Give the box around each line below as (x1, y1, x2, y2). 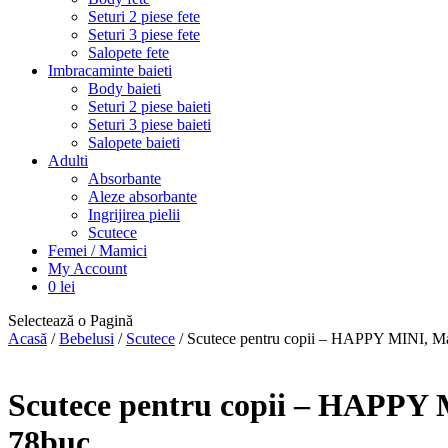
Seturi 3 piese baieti (88, 116, 211, 133)
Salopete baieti (88, 134, 180, 151)
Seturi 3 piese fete (88, 26, 200, 43)
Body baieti (88, 80, 161, 97)
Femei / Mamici (48, 242, 147, 259)
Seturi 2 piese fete (88, 8, 200, 25)
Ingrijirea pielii (88, 206, 180, 223)
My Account (48, 260, 127, 277)
